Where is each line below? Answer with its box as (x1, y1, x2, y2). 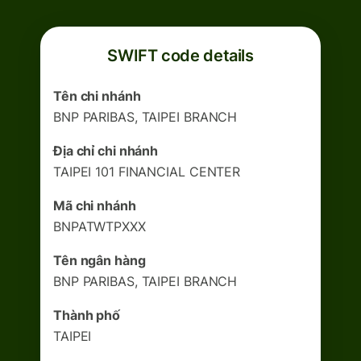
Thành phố (53, 307, 121, 323)
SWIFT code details (107, 46, 254, 65)
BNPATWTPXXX (53, 218, 146, 234)
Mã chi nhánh (53, 197, 136, 214)
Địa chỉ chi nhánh (53, 143, 159, 159)
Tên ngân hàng (53, 252, 146, 268)
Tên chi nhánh (53, 88, 141, 104)
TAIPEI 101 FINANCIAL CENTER (53, 164, 241, 180)
